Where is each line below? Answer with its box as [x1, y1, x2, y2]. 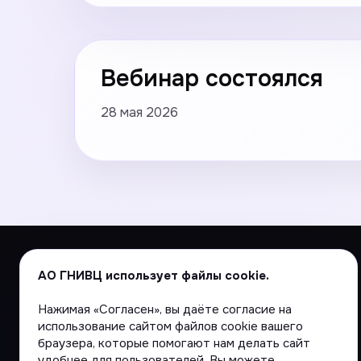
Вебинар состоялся [101, 64, 323, 93]
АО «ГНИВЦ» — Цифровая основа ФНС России [74, 326, 332, 341]
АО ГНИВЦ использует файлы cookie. [38, 268, 269, 284]
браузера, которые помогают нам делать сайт [38, 335, 310, 351]
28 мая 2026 [101, 104, 178, 121]
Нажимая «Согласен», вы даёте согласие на [38, 301, 292, 317]
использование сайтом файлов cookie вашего [38, 318, 303, 334]
